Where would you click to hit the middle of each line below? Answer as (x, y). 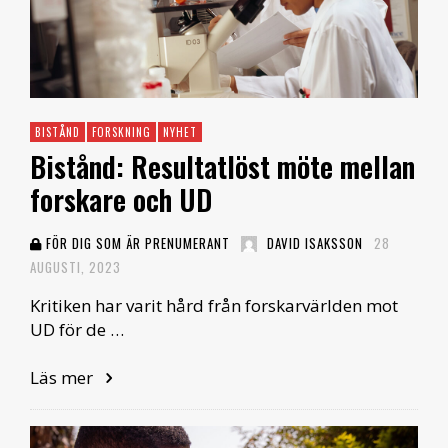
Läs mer (63, 378)
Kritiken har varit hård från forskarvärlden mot (214, 306)
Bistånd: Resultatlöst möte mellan (222, 167)
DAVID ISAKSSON (315, 243)
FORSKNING (121, 132)
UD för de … (77, 330)
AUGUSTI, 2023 (75, 267)
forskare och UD (121, 200)
